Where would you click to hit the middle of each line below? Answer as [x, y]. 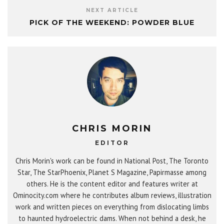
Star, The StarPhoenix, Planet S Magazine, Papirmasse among [112, 172]
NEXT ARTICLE [112, 10]
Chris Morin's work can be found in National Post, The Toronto [112, 161]
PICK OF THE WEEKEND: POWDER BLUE [112, 23]
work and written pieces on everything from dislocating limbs [112, 207]
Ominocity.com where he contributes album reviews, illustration [112, 195]
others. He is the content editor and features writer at [112, 184]
